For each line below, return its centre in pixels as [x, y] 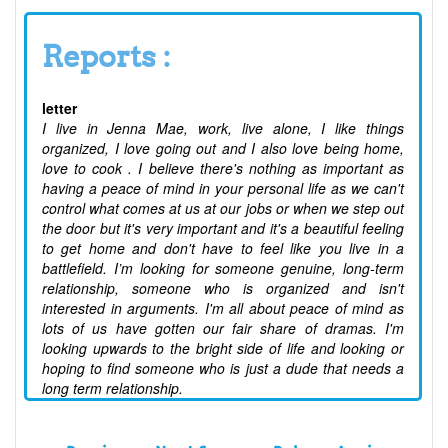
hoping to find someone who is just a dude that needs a [223, 368]
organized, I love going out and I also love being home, [223, 148]
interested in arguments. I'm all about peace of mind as [223, 308]
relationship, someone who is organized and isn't [223, 288]
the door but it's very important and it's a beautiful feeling [223, 228]
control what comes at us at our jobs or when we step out [223, 208]
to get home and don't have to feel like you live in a [223, 248]
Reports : [106, 56]
